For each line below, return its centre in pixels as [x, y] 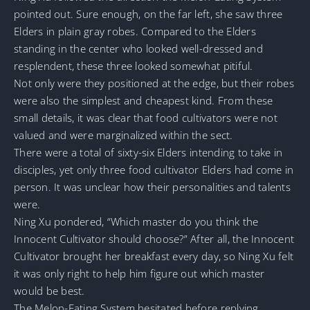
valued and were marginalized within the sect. [124, 135]
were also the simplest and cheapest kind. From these [144, 101]
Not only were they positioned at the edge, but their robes [154, 83]
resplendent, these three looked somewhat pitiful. [134, 66]
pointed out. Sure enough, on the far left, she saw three [148, 14]
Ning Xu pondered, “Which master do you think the [136, 222]
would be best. [49, 291]
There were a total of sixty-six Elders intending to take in [148, 153]
